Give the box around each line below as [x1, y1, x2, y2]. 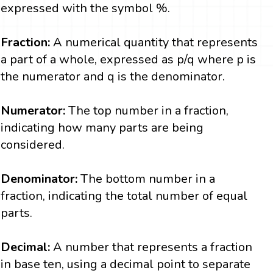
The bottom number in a [80, 171, 216, 188]
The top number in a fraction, [65, 102, 229, 119]
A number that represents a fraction [53, 239, 253, 256]
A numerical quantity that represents [53, 34, 258, 51]
